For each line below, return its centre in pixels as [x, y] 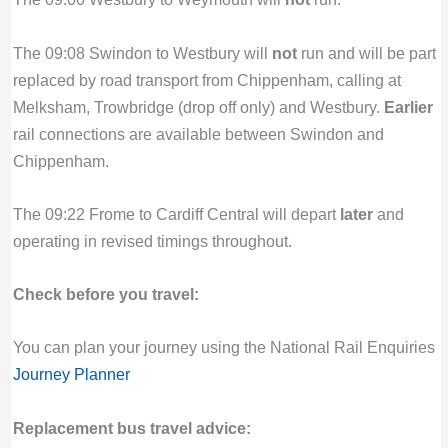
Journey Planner [71, 374]
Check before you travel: [105, 294]
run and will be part [366, 52]
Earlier [408, 106]
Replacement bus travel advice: [131, 427]
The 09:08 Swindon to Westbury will [142, 52]
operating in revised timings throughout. [152, 240]
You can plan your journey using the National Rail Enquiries [223, 347]
